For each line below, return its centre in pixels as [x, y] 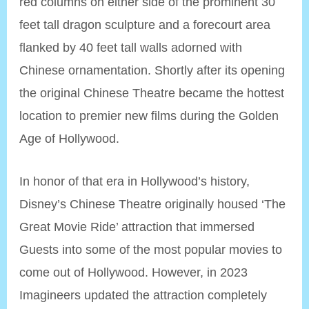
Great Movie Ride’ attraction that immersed [137, 227]
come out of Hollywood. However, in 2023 [134, 272]
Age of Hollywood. [70, 139]
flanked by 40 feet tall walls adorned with [131, 48]
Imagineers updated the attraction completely [143, 295]
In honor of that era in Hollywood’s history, [135, 181]
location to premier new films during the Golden [149, 116]
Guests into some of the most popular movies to [151, 250]
